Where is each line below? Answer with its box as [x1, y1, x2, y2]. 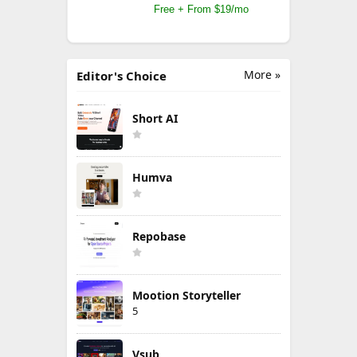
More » [244, 67, 280, 82]
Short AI [132, 111, 178, 126]
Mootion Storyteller [132, 288, 241, 303]
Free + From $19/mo [153, 3, 249, 15]
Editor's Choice [76, 68, 167, 84]
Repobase [132, 229, 186, 244]
